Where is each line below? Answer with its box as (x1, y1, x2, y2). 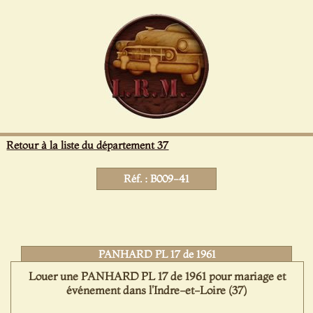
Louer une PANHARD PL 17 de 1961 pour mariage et (28, 269, 286, 283)
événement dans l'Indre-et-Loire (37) (66, 283, 248, 297)
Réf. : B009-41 (123, 172, 189, 185)
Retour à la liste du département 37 (6, 138, 169, 152)
